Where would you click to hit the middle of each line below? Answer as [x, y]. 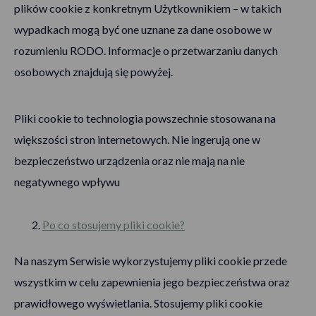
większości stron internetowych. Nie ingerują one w [137, 139]
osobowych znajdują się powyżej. [96, 72]
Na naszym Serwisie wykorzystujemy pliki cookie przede [151, 261]
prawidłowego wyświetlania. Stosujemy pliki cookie [138, 303]
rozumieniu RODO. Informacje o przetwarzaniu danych [146, 50]
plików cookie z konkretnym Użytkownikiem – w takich [148, 8]
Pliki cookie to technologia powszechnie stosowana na [145, 118]
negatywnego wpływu [67, 182]
